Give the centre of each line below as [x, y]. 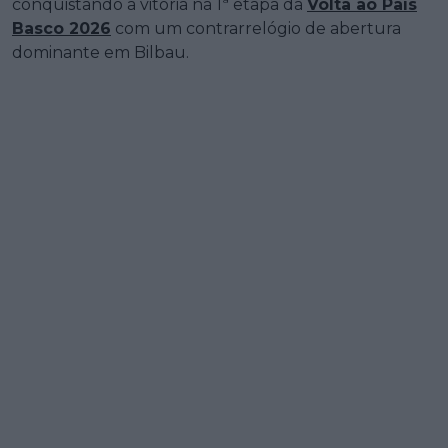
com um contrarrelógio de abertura [256, 29]
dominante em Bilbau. [100, 53]
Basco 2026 [61, 29]
